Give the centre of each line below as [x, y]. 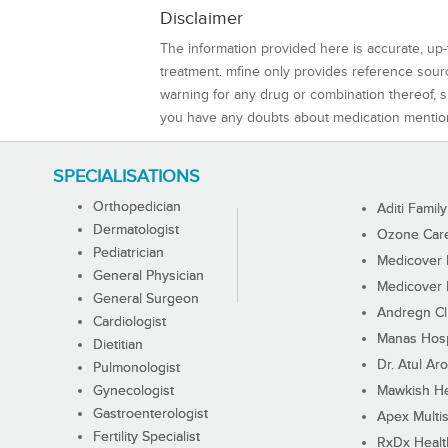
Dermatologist [135, 230]
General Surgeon [145, 299]
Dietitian [117, 345]
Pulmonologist [136, 368]
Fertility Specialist [146, 437]
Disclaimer [201, 19]
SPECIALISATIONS [126, 177]
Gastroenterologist [150, 414]
